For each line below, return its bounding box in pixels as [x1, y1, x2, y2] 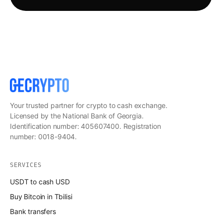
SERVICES [10, 162, 42, 169]
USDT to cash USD [10, 177, 70, 186]
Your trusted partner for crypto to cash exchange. [10, 101, 168, 110]
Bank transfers [10, 207, 56, 216]
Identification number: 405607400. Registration [10, 122, 161, 131]
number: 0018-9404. [10, 132, 77, 141]
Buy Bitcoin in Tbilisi [10, 192, 72, 201]
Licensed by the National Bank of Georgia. [10, 111, 144, 120]
